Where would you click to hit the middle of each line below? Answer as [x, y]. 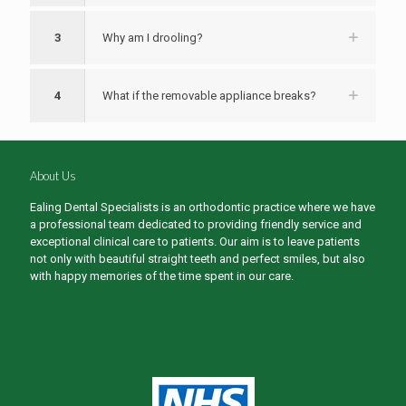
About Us [53, 175]
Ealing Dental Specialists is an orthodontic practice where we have [203, 207]
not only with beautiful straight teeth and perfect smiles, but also [198, 258]
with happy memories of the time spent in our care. [162, 275]
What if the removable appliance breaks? [209, 95]
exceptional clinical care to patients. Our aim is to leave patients [195, 241]
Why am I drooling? [153, 37]
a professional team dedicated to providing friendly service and [196, 224]
